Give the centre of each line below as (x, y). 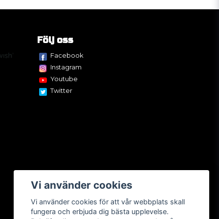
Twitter (61, 91)
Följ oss (55, 40)
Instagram (66, 67)
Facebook (67, 55)
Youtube (64, 79)
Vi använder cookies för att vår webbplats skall (108, 202)
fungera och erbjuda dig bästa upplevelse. (100, 212)
